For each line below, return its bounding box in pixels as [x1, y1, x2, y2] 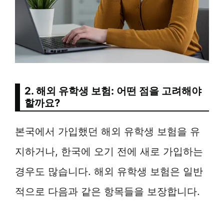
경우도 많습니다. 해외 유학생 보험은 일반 [15, 164, 203, 177]
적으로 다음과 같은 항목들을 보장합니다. [15, 184, 200, 197]
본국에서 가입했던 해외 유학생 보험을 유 [15, 124, 200, 137]
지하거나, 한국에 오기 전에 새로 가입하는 [15, 144, 203, 157]
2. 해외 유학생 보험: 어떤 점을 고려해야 [24, 84, 201, 97]
